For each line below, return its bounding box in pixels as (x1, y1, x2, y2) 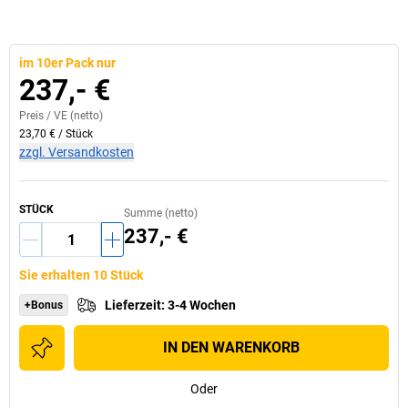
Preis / (19, 109, 54, 122)
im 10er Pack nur (19, 56, 116, 70)
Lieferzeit (105, 298, 161, 312)
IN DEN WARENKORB (163, 339, 300, 356)
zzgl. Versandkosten (19, 145, 134, 159)
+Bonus (25, 299, 63, 311)
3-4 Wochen (168, 298, 236, 312)
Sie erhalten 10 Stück (19, 268, 143, 282)
